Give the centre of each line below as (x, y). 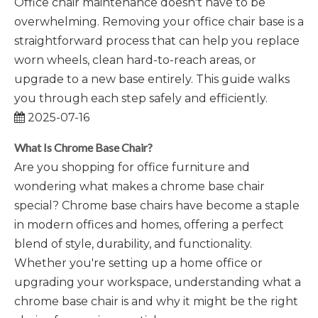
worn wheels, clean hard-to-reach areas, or (135, 60)
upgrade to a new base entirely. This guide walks (152, 79)
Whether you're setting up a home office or (138, 263)
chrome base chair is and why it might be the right (156, 301)
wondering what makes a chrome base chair (139, 186)
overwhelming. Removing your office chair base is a (159, 22)
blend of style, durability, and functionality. (133, 244)
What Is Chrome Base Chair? (83, 147)
